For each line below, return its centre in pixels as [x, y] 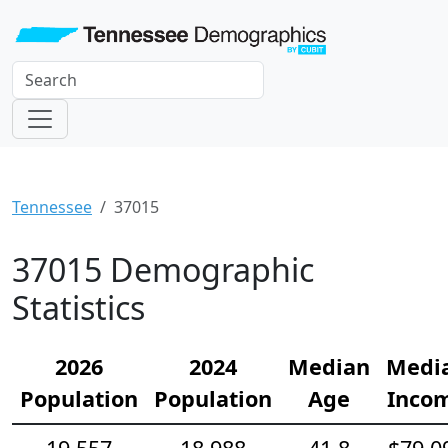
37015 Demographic [163, 269]
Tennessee [52, 206]
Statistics [78, 307]
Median [329, 366]
